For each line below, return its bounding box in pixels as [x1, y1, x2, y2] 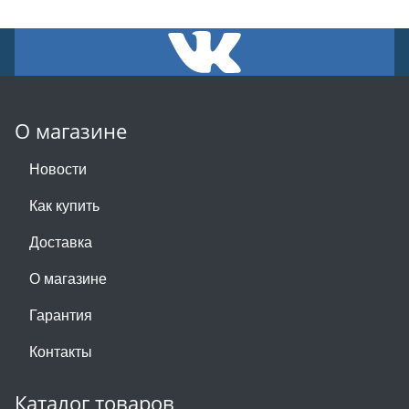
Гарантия [29, 303, 92, 325]
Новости [29, 157, 87, 179]
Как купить [29, 194, 100, 215]
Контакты [29, 340, 92, 362]
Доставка [29, 230, 92, 252]
